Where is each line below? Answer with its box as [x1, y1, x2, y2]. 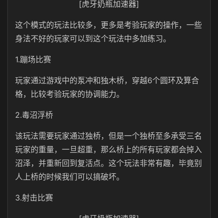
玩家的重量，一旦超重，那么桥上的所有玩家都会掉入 [15, 145, 202, 154]
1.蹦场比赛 [15, 54, 51, 64]
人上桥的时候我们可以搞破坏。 [15, 172, 124, 182]
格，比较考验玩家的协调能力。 [15, 89, 124, 99]
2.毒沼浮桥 [15, 110, 53, 120]
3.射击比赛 [15, 193, 53, 202]
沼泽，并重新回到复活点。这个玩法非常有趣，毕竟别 [15, 158, 202, 168]
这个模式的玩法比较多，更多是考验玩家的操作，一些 [15, 20, 202, 30]
